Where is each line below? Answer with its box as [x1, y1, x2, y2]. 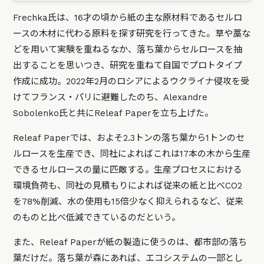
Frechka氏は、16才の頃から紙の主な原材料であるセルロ [13, 12, 243, 24]
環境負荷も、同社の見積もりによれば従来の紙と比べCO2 [13, 180, 243, 192]
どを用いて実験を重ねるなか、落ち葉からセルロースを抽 [13, 44, 243, 55]
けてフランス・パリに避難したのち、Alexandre [13, 92, 208, 103]
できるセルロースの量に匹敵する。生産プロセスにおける [13, 164, 243, 176]
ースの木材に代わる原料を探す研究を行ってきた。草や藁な [13, 28, 251, 39]
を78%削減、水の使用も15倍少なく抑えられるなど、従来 [13, 196, 244, 207]
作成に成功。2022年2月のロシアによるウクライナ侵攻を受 [13, 76, 250, 87]
